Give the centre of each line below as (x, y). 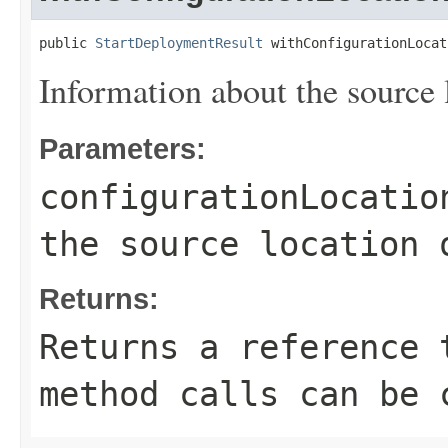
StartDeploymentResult (179, 43)
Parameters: (122, 148)
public (67, 43)
